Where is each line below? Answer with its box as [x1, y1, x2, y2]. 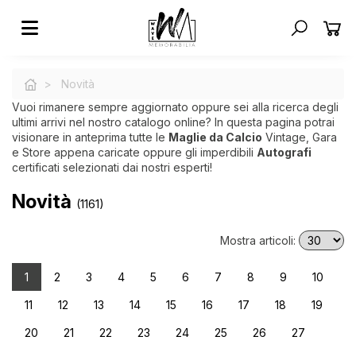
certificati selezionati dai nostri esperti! [12, 161, 212, 175]
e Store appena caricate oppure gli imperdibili [12, 145, 257, 160]
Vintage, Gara [262, 130, 337, 145]
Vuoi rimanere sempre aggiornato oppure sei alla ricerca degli [12, 100, 339, 114]
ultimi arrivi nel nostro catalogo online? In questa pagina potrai [12, 115, 335, 130]
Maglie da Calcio [168, 130, 262, 145]
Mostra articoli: [220, 234, 299, 248]
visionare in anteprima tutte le [12, 130, 168, 145]
